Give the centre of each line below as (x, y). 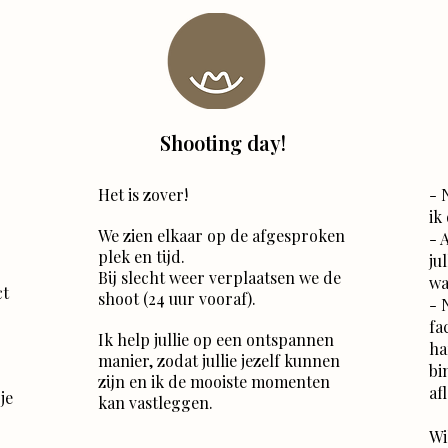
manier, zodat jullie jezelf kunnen (219, 361)
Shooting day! (223, 143)
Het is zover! (143, 195)
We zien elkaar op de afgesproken (221, 236)
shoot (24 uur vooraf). (177, 299)
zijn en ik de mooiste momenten (214, 382)
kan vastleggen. (155, 403)
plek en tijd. (141, 257)
